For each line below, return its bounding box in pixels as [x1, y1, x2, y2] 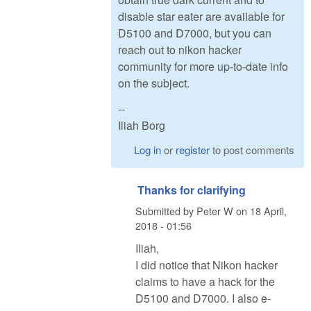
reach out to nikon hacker [118, 41, 242, 58]
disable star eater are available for [118, 8, 285, 24]
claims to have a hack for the [135, 274, 275, 290]
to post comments [210, 142, 295, 158]
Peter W [196, 203, 233, 218]
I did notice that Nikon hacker [135, 257, 278, 274]
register [176, 142, 210, 158]
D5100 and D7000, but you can [118, 24, 271, 41]
